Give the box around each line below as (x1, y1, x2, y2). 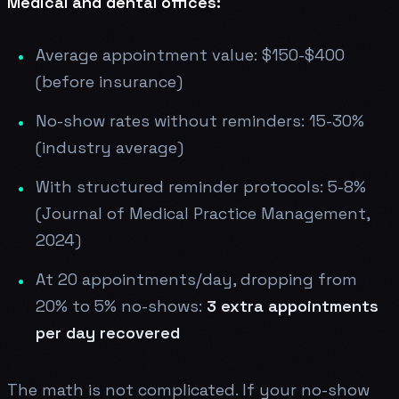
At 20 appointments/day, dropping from (36, 268, 357, 289)
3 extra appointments (207, 295, 379, 316)
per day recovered (36, 322, 180, 343)
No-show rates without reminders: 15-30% (36, 110, 364, 131)
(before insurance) (36, 70, 183, 92)
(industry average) (36, 136, 183, 158)
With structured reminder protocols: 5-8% (36, 175, 366, 197)
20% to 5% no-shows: (36, 295, 207, 316)
